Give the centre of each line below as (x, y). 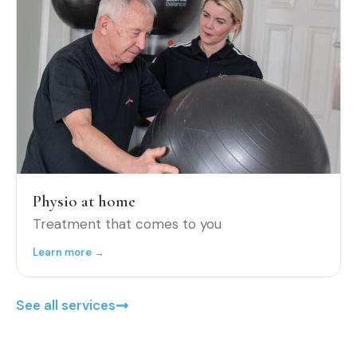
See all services (66, 306)
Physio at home (84, 202)
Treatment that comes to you (127, 224)
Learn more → (69, 253)
